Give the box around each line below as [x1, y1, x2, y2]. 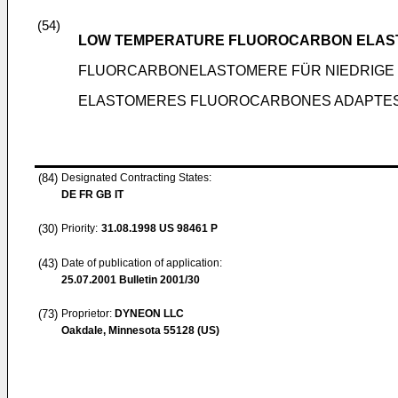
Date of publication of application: [61, 257, 222, 269]
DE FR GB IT [61, 188, 123, 201]
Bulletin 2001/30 [116, 274, 200, 286]
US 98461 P [156, 222, 218, 235]
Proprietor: [61, 307, 115, 320]
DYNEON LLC [115, 307, 184, 320]
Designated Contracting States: [61, 171, 211, 184]
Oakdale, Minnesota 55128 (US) [61, 324, 219, 337]
